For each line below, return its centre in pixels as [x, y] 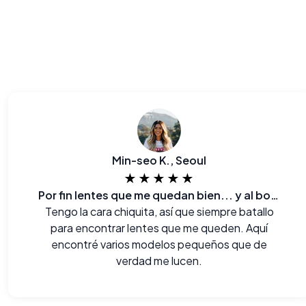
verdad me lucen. [159, 261]
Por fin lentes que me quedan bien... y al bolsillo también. [275, 195]
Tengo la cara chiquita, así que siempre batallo [159, 211]
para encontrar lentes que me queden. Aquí [159, 228]
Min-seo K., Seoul [159, 160]
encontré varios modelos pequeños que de [159, 244]
